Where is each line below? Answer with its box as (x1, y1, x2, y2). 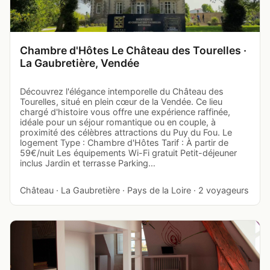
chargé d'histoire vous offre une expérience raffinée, (20, 106, 230, 117)
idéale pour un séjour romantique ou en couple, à (20, 116, 216, 127)
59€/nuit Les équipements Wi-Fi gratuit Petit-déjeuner (20, 147, 237, 158)
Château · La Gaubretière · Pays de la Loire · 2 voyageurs (20, 184, 249, 195)
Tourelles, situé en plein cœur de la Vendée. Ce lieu (20, 96, 222, 107)
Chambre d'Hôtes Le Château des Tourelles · (20, 43, 246, 57)
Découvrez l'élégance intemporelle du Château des (20, 86, 224, 96)
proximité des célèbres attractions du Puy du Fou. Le (20, 127, 232, 137)
